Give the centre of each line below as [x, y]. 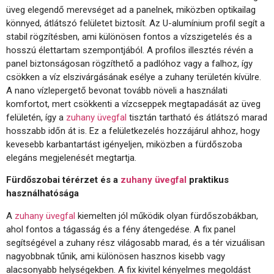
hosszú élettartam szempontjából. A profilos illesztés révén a [130, 50]
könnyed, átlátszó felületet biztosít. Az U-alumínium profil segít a [135, 23]
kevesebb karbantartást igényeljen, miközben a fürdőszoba [124, 144]
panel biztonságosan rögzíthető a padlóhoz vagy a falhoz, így [129, 63]
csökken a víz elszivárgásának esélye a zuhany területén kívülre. [134, 77]
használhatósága [43, 194]
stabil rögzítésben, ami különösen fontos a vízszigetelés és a [129, 36]
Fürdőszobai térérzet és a [63, 180]
